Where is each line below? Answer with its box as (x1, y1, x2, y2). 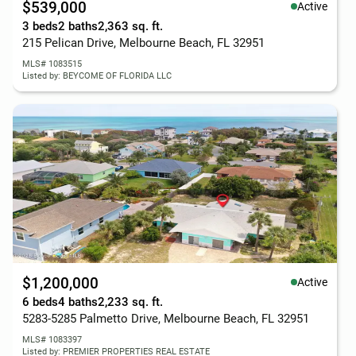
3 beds (22, 19, 58, 33)
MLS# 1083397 (22, 335, 82, 345)
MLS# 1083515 (22, 59, 82, 69)
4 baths (58, 295, 98, 309)
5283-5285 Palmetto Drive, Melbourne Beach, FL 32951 (22, 311, 309, 326)
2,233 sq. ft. (98, 295, 163, 309)
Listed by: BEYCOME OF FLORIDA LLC (22, 71, 172, 81)
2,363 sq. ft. (98, 19, 163, 33)
